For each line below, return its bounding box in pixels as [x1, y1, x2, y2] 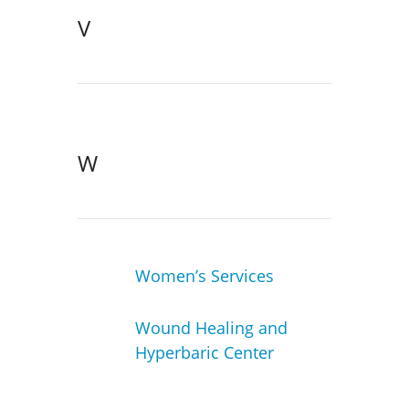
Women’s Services [134, 265, 274, 288]
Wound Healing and [134, 316, 288, 339]
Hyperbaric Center [134, 341, 274, 363]
